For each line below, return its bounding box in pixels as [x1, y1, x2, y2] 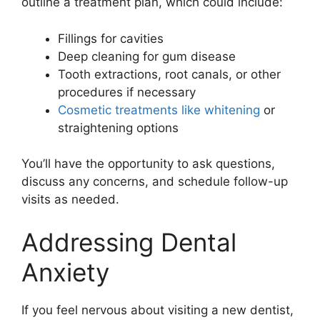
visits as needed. [21, 192, 119, 207]
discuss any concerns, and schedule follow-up [21, 174, 288, 189]
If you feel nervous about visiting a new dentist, [21, 302, 294, 317]
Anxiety [21, 256, 109, 287]
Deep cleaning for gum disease [58, 49, 236, 64]
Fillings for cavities [58, 31, 164, 46]
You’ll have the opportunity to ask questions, [21, 156, 275, 171]
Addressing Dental [21, 226, 236, 257]
